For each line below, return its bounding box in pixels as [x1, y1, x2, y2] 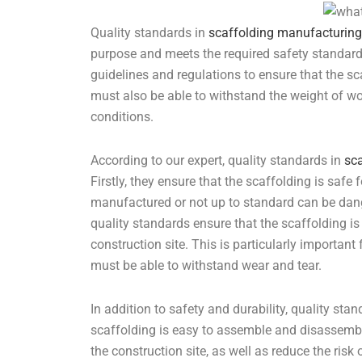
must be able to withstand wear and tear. [90, 257, 322, 273]
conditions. [90, 108, 154, 124]
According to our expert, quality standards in [90, 152, 344, 168]
